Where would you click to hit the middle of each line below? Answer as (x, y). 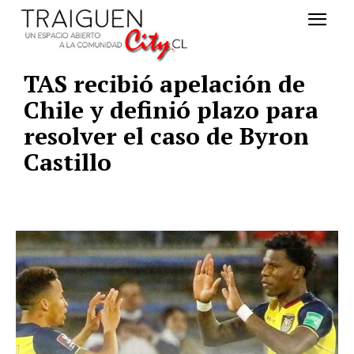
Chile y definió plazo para (171, 110)
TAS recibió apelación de (164, 84)
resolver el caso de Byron (166, 136)
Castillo (68, 162)
